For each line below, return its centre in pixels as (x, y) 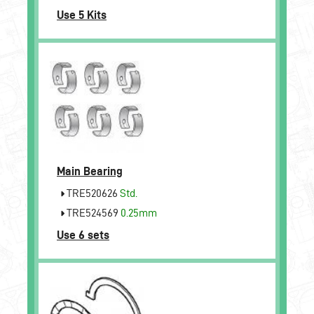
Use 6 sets (83, 234)
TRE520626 (92, 193)
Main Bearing (90, 171)
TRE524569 (93, 212)
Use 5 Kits (82, 14)
